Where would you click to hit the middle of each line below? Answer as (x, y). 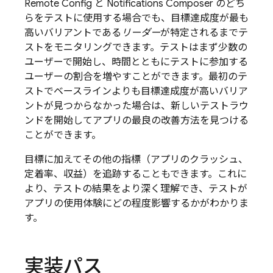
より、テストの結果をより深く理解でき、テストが (136, 189)
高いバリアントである (73, 33)
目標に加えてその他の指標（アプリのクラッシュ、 (136, 160)
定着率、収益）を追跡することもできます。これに (136, 174)
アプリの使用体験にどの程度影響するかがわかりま (136, 204)
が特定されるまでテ (204, 33)
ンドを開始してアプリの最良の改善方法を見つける (136, 121)
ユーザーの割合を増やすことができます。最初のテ (136, 77)
